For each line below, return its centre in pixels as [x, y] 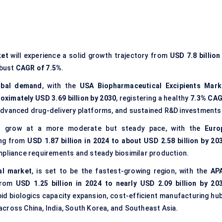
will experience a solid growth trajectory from [89, 56]
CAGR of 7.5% [39, 68]
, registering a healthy [153, 98]
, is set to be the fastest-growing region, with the [121, 171]
